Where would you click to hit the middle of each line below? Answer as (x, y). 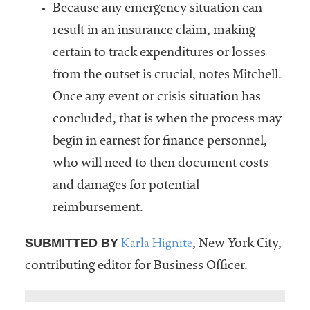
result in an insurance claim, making (154, 31)
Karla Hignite (156, 245)
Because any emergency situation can (157, 9)
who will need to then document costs (160, 164)
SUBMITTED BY (71, 243)
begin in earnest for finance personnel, (159, 142)
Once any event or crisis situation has (156, 98)
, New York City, (237, 245)
